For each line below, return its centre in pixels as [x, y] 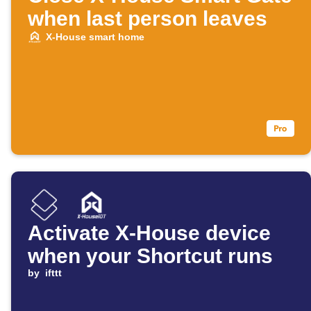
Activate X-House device [149, 233]
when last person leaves [148, 19]
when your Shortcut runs [150, 256]
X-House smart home [95, 37]
